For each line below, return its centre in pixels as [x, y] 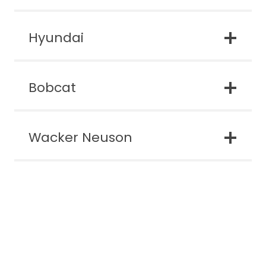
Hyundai [56, 37]
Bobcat [52, 87]
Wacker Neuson [80, 137]
